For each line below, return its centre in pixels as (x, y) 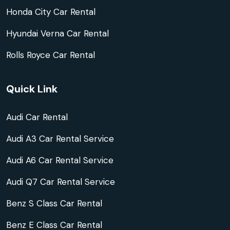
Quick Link (32, 89)
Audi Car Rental (37, 117)
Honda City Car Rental (51, 12)
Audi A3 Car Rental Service (60, 138)
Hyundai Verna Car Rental (57, 33)
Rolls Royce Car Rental (51, 55)
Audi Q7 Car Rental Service (61, 181)
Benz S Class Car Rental (54, 203)
